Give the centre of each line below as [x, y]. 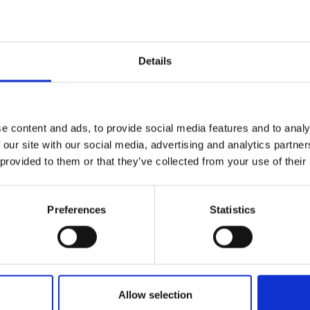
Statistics [232, 210]
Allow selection [155, 295]
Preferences [77, 210]
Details [155, 61]
